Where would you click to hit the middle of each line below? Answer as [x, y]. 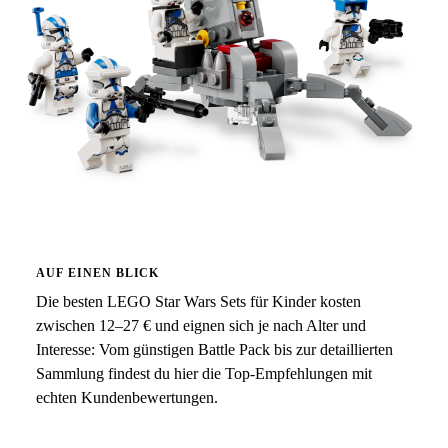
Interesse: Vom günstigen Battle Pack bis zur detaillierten [214, 349]
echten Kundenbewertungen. [127, 397]
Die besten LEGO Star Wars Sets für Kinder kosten [198, 301]
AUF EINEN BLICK [98, 273]
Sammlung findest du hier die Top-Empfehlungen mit [204, 373]
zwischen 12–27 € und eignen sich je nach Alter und [201, 325]
